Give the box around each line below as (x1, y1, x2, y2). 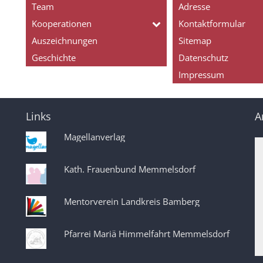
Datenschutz (178, 51, 228, 63)
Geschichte (32, 51, 76, 63)
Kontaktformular (178, 17, 245, 29)
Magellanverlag (64, 130, 125, 143)
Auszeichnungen (32, 34, 97, 46)
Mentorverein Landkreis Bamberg (64, 195, 200, 207)
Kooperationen (32, 17, 92, 29)
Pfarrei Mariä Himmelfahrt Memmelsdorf (64, 227, 230, 240)
